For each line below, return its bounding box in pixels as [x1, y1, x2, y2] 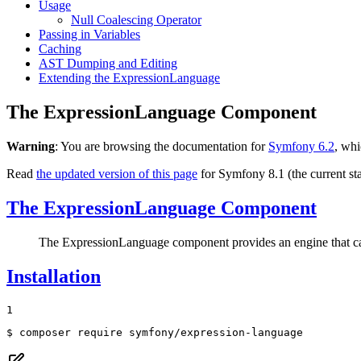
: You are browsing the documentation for [55, 139, 268, 154]
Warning [6, 139, 55, 154]
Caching [39, 42, 81, 56]
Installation [6, 265, 101, 287]
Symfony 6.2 [268, 139, 334, 154]
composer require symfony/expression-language [19, 326, 303, 338]
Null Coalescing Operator [71, 13, 201, 27]
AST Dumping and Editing [39, 56, 177, 71]
